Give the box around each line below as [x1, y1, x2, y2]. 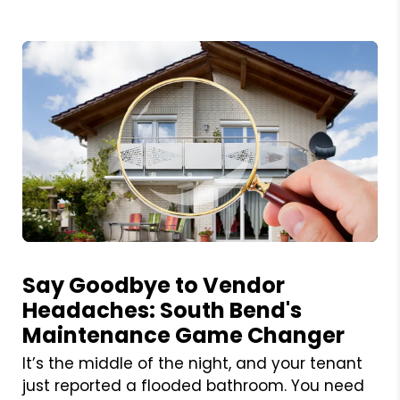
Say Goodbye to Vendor [21, 270, 285, 300]
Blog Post [21, 240, 87, 262]
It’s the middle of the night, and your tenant [21, 352, 362, 374]
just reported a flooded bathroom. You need [21, 374, 364, 396]
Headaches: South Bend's [21, 295, 302, 325]
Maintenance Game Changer [21, 320, 345, 350]
